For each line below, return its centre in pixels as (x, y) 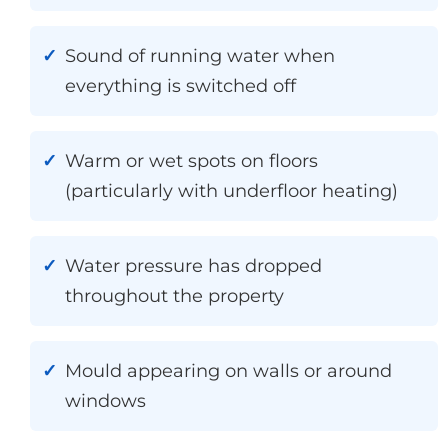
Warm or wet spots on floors (191, 160)
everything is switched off (180, 85)
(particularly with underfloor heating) (231, 190)
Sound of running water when (200, 55)
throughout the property (174, 295)
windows (105, 400)
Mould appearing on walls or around (228, 370)
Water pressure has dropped (193, 265)
